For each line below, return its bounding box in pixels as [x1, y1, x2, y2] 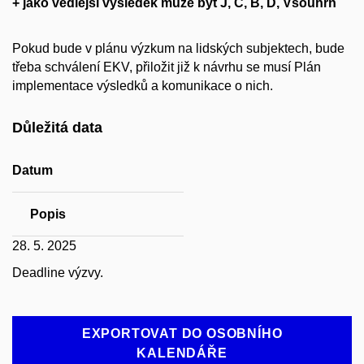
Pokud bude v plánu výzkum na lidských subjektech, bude [12, 41, 344, 56]
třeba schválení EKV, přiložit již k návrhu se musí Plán [12, 60, 321, 75]
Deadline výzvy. [12, 265, 103, 279]
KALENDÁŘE [136, 345, 227, 360]
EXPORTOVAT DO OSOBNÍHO [81, 326, 283, 340]
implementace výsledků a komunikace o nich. [12, 79, 273, 93]
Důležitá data [12, 119, 102, 136]
